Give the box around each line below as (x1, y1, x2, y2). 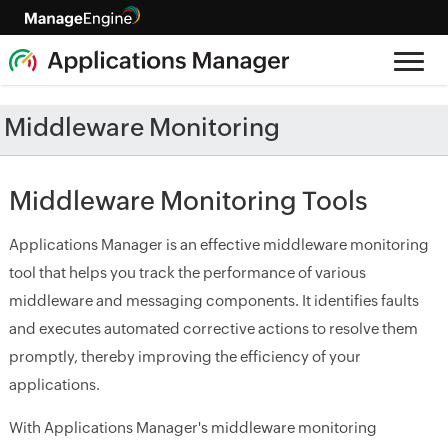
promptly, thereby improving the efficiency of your (8, 348, 361, 365)
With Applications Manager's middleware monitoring (8, 419, 377, 436)
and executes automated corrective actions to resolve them (8, 320, 418, 337)
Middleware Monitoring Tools (8, 186, 368, 216)
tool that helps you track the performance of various (8, 264, 366, 281)
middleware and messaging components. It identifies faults (8, 292, 419, 309)
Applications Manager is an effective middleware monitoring (8, 236, 429, 253)
